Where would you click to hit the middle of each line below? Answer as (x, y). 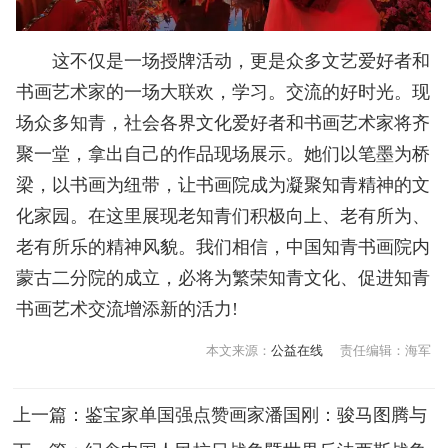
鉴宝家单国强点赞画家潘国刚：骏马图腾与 (256, 415)
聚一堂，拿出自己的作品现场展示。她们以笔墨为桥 (223, 153)
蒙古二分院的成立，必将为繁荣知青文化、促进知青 (223, 277)
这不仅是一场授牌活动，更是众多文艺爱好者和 (223, 60)
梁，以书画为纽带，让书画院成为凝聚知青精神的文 (223, 184)
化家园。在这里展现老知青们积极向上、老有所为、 (223, 215)
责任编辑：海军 (386, 350)
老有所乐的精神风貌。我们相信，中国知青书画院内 (223, 246)
